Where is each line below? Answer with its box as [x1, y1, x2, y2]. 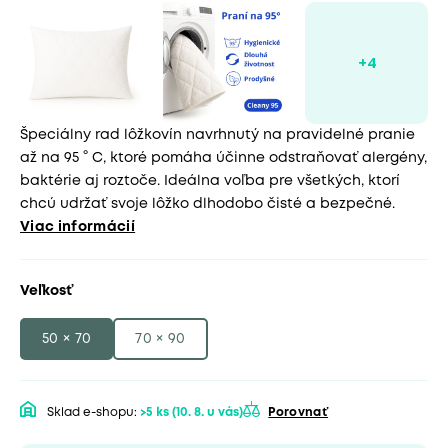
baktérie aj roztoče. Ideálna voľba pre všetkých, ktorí [20, 175, 400, 188]
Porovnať [268, 407, 329, 419]
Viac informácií [20, 221, 136, 234]
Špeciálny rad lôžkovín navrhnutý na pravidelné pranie [20, 129, 415, 142]
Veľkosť [20, 285, 73, 298]
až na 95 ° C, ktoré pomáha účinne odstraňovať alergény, [20, 152, 427, 165]
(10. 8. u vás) [172, 407, 243, 419]
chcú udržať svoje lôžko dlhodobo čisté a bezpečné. [20, 198, 395, 211]
